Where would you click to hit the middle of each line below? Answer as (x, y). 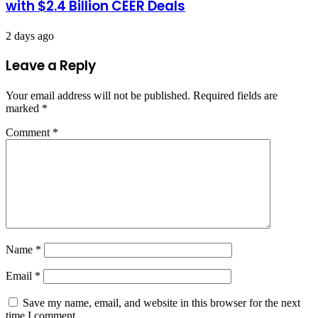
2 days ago (30, 35)
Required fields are (235, 96)
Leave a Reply (51, 66)
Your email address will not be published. (98, 96)
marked (24, 109)
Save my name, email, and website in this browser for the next (161, 303)
